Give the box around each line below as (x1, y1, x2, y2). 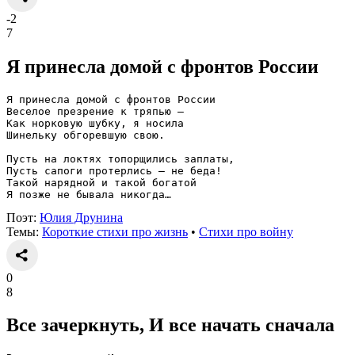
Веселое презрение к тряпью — (6, 105, 184, 117)
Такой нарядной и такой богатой (6, 176, 197, 189)
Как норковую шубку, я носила (6, 116, 184, 129)
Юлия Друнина (40, 210, 123, 224)
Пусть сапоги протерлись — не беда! (6, 164, 222, 177)
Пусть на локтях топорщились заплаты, (6, 152, 235, 165)
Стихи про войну (199, 224, 293, 239)
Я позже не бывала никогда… (6, 188, 171, 200)
